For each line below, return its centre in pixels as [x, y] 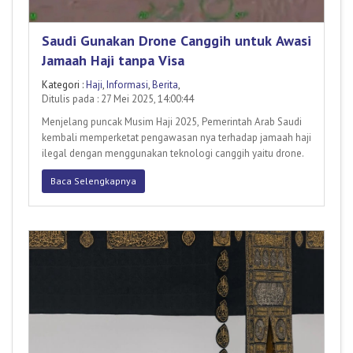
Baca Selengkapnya [93, 181]
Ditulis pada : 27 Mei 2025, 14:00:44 [118, 99]
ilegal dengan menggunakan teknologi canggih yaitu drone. [173, 154]
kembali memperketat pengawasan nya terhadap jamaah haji [176, 138]
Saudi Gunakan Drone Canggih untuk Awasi [176, 41]
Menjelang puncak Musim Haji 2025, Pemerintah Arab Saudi [172, 122]
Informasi [127, 85]
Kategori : [64, 85]
